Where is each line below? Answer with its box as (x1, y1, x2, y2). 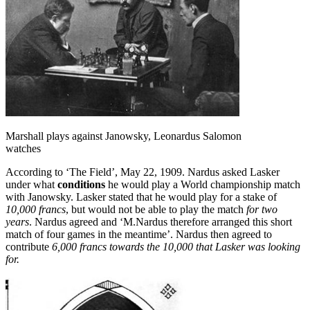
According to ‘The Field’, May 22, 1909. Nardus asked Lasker (6, 166, 280, 178)
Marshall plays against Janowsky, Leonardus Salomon (6, 130, 241, 142)
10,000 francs (6, 203, 66, 215)
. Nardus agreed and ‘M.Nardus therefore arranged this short (29, 216, 292, 228)
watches (6, 143, 41, 154)
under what (6, 179, 57, 190)
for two (244, 203, 277, 215)
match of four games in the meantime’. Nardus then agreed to (6, 228, 272, 240)
